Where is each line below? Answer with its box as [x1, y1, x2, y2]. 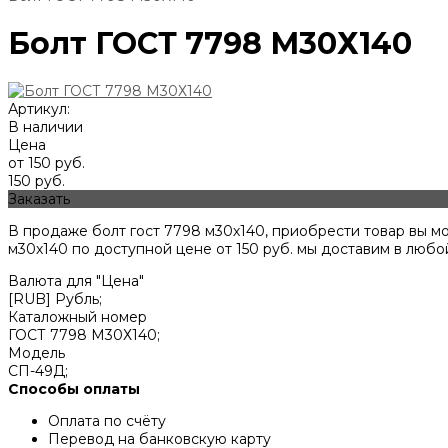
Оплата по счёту [48, 412, 166, 431]
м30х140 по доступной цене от [8, 240, 236, 259]
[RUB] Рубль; [8, 290, 102, 309]
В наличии [8, 118, 83, 137]
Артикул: [8, 100, 70, 119]
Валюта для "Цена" [8, 272, 144, 291]
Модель [8, 344, 65, 363]
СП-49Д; [8, 362, 68, 381]
